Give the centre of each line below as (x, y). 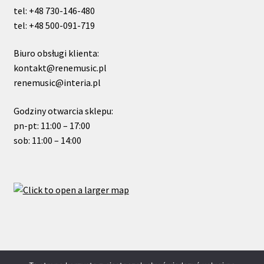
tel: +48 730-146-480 (54, 10)
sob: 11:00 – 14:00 (47, 140)
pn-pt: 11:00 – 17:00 (52, 125)
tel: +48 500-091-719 (54, 25)
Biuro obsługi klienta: (56, 53)
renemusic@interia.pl (57, 83)
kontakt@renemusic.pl (60, 68)
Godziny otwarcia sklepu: (63, 110)
